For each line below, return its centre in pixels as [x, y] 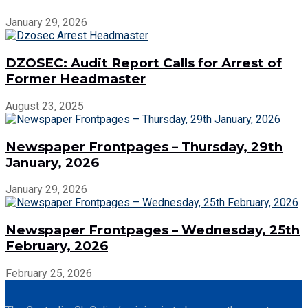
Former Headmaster [76, 79]
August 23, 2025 [45, 106]
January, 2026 [52, 162]
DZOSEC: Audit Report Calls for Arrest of [144, 63]
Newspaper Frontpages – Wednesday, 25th [153, 230]
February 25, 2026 [49, 273]
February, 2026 [57, 245]
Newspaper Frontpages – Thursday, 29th [144, 146]
